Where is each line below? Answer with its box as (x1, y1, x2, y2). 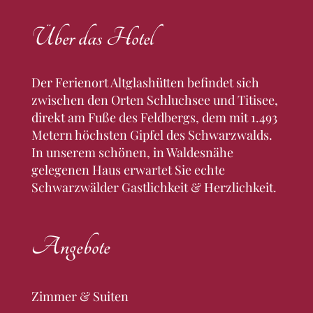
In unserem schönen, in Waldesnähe (31, 143, 233, 161)
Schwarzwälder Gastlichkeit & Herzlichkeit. (31, 178, 277, 196)
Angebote (31, 231, 110, 262)
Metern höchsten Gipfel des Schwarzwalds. (31, 126, 272, 143)
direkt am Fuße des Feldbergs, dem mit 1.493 (31, 108, 277, 126)
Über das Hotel (31, 22, 154, 53)
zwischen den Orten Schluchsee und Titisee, (31, 91, 278, 108)
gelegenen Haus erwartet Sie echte (31, 161, 225, 178)
